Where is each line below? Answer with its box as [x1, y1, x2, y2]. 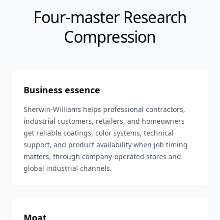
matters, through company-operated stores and [24, 152, 181, 161]
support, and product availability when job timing [24, 140, 188, 149]
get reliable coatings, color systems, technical [24, 128, 174, 137]
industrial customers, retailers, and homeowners [24, 116, 185, 126]
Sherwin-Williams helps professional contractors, [24, 105, 185, 114]
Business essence [24, 84, 100, 96]
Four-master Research [33, 6, 187, 27]
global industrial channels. [24, 164, 112, 173]
